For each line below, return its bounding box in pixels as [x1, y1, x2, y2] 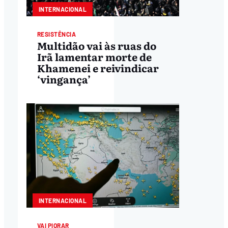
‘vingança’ [37, 71, 91, 87]
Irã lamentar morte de [37, 49, 152, 65]
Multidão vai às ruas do [37, 38, 156, 53]
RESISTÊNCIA [37, 30, 76, 38]
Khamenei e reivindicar [37, 60, 159, 76]
